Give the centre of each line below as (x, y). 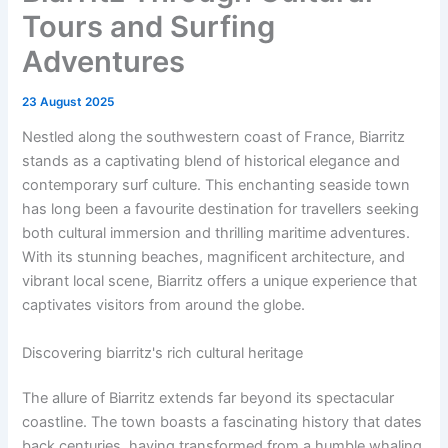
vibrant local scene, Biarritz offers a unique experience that (220, 281)
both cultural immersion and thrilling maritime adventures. (216, 233)
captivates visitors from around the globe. (164, 305)
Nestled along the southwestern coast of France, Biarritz (214, 137)
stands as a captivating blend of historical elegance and (211, 161)
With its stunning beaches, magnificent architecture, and (214, 257)
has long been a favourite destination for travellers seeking (221, 209)
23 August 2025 (68, 101)
